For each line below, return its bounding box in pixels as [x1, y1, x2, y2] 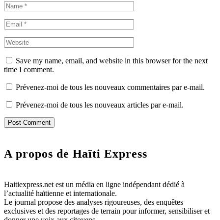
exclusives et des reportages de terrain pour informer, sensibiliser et [4, 207, 210, 216]
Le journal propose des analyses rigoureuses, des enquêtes [4, 198, 183, 207]
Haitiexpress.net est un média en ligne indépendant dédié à [4, 180, 185, 189]
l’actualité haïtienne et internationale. [4, 189, 117, 198]
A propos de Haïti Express [4, 147, 147, 161]
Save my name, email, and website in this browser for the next [16, 56, 208, 65]
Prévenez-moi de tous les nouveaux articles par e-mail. [16, 101, 184, 110]
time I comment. [4, 65, 54, 74]
